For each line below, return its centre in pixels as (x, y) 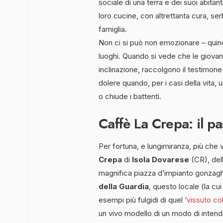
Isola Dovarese (161, 159)
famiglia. (113, 29)
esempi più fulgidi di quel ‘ (143, 200)
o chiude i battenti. (130, 96)
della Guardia (124, 186)
